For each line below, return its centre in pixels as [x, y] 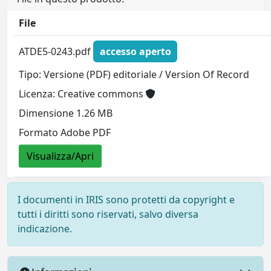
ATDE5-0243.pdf [56, 51]
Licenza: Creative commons [83, 93]
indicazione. [45, 229]
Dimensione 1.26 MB [66, 113]
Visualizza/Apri [60, 156]
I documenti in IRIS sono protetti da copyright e [126, 200]
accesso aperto [135, 51]
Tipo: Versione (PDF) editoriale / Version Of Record [134, 74]
